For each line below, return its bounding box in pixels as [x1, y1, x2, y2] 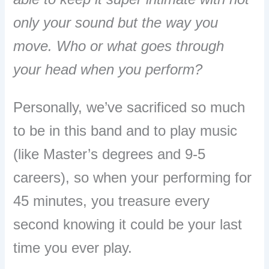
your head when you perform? [13, 61, 203, 78]
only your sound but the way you [13, 14, 219, 31]
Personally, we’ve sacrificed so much [13, 98, 246, 115]
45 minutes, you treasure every [13, 192, 210, 209]
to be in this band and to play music [13, 122, 238, 139]
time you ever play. [13, 239, 133, 256]
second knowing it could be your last [13, 216, 243, 232]
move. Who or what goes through [13, 38, 225, 55]
